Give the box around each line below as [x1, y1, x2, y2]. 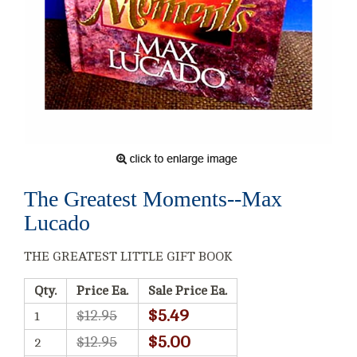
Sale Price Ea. [148, 283, 227, 298]
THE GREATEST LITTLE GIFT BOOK [24, 249, 232, 264]
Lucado [24, 210, 90, 235]
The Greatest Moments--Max [24, 186, 282, 211]
